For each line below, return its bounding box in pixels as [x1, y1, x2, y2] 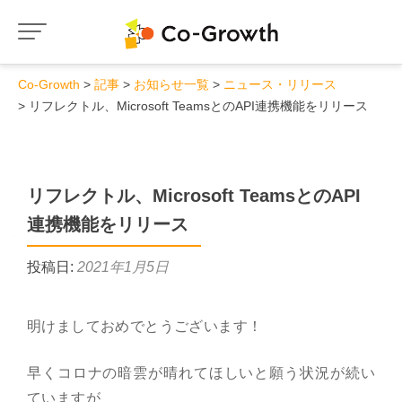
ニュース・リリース [223, 77, 336, 92]
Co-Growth [18, 77, 80, 92]
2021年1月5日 [77, 259, 169, 275]
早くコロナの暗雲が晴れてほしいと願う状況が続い [27, 365, 375, 380]
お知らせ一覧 [134, 77, 209, 92]
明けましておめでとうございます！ [27, 319, 263, 334]
